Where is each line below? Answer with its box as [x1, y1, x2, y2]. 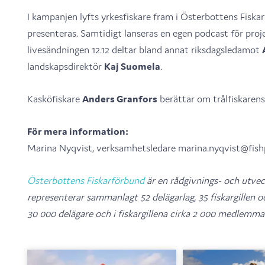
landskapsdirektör [27, 60, 104, 73]
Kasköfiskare [27, 92, 82, 106]
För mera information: [27, 125, 128, 138]
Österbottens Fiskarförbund [27, 174, 144, 188]
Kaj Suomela [104, 60, 160, 73]
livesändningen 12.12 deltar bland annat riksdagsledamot [27, 43, 262, 57]
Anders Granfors [82, 92, 157, 106]
